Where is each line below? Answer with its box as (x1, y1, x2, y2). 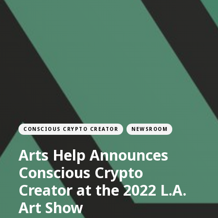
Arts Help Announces (18, 145, 168, 165)
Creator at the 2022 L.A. (18, 180, 186, 200)
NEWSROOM (131, 125, 167, 132)
